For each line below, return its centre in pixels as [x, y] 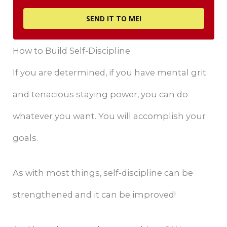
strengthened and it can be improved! [94, 194]
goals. [26, 138]
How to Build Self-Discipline [72, 50]
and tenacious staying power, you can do [101, 94]
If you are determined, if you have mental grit [110, 72]
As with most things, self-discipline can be [103, 173]
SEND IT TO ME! [113, 18]
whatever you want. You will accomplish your [109, 116]
